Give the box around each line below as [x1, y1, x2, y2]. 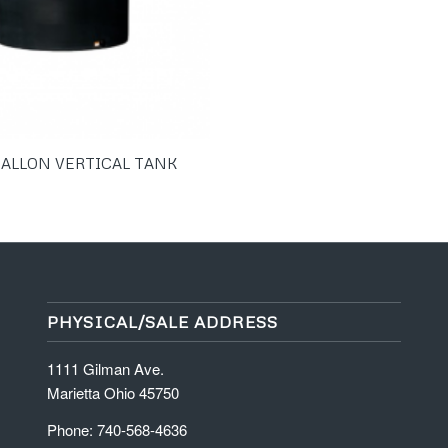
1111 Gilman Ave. [46, 358, 164, 380]
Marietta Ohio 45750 [46, 382, 179, 404]
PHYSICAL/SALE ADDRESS [46, 311, 278, 333]
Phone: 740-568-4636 [46, 419, 187, 441]
